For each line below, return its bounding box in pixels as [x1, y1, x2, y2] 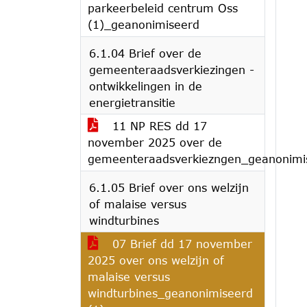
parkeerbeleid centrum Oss [88, 1, 238, 14]
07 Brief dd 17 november [108, 237, 252, 250]
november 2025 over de [88, 136, 222, 149]
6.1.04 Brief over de [89, 47, 201, 60]
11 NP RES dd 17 [108, 119, 207, 132]
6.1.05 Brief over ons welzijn [89, 181, 249, 194]
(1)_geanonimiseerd [88, 18, 199, 31]
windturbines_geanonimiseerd [88, 286, 253, 299]
